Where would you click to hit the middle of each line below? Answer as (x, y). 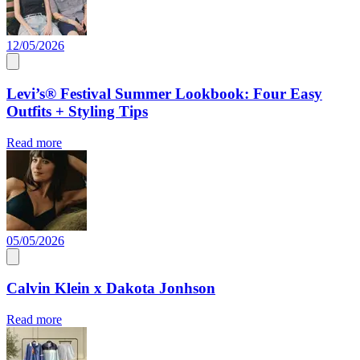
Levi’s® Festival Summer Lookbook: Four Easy (164, 94)
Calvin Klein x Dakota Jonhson (111, 288)
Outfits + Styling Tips (77, 112)
